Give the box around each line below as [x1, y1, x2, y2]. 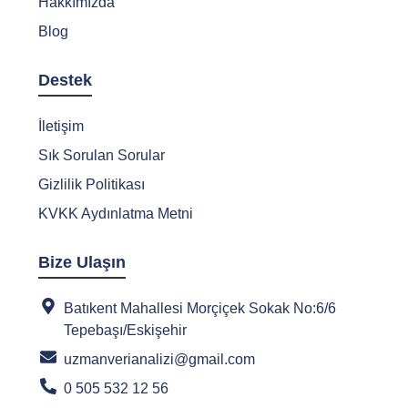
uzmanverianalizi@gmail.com [63, 351, 255, 367]
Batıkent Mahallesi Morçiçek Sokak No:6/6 [63, 300, 336, 316]
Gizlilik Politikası [38, 176, 145, 192]
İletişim [38, 117, 84, 134]
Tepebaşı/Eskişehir [63, 321, 187, 338]
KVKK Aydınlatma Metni [38, 205, 193, 221]
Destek [38, 70, 92, 89]
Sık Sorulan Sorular [38, 147, 165, 163]
